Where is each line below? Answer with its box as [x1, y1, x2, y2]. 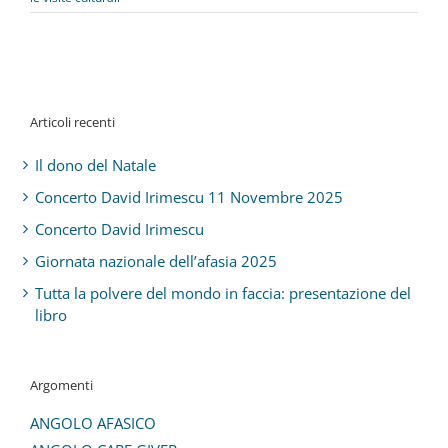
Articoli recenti [30, 112, 115, 131]
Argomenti [30, 376, 93, 395]
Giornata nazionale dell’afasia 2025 [35, 251, 277, 272]
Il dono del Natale [35, 155, 156, 176]
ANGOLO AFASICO [30, 413, 156, 434]
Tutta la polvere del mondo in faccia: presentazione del [35, 283, 411, 304]
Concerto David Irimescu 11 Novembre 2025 [35, 187, 343, 208]
